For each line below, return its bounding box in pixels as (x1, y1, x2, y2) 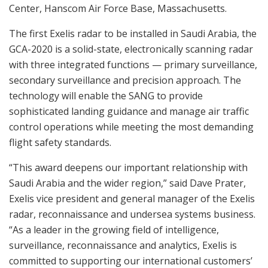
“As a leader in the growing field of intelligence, (9, 223, 219, 236)
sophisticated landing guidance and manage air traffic (9, 104, 249, 118)
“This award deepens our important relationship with (9, 160, 248, 174)
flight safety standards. (9, 135, 111, 149)
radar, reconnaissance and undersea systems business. (9, 207, 255, 221)
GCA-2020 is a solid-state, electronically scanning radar (9, 42, 253, 56)
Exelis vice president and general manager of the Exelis (9, 191, 255, 205)
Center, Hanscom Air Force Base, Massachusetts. (9, 1, 227, 15)
